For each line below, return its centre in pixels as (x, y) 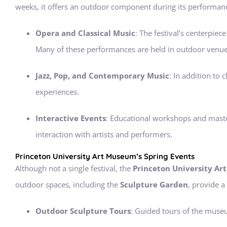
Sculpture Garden (154, 184)
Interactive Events (71, 118)
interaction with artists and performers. (104, 134)
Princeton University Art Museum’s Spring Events (105, 156)
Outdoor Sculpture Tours (83, 211)
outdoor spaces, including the (68, 184)
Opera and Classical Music (85, 33)
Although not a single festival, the (74, 168)
